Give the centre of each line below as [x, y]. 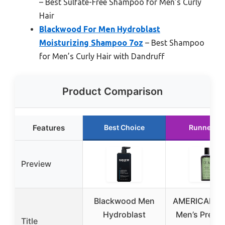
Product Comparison [113, 92]
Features [49, 128]
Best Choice [124, 128]
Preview [36, 164]
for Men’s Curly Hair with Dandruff [102, 57]
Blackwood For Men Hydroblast [100, 29]
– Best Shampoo [174, 43]
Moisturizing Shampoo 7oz [91, 43]
